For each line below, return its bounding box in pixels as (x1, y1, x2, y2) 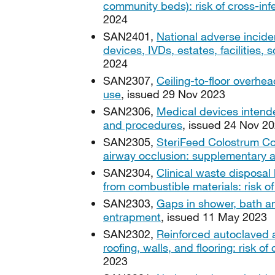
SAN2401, (103, 29, 157, 43)
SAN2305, (103, 135, 157, 149)
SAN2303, (103, 196, 157, 210)
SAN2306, (103, 104, 157, 118)
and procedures (103, 118, 182, 131)
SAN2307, (103, 74, 157, 87)
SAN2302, (103, 227, 157, 241)
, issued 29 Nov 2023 (121, 87, 225, 101)
